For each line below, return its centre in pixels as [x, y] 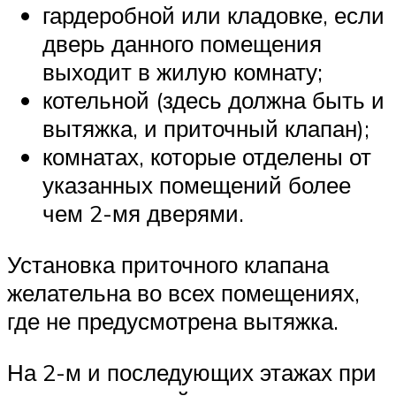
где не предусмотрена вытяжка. [173, 320]
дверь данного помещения [182, 44]
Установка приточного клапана [168, 264]
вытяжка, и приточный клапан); [206, 129]
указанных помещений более [197, 185]
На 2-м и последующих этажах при [192, 372]
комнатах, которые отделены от [207, 157]
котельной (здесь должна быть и [213, 100]
